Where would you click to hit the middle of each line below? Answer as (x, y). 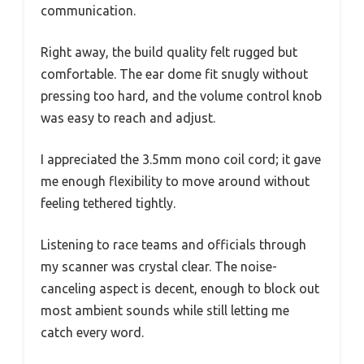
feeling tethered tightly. (108, 203)
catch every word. (92, 332)
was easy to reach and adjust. (128, 117)
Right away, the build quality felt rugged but (169, 52)
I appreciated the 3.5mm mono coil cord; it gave (181, 159)
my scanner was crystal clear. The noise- (159, 266)
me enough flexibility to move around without (175, 181)
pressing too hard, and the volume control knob (181, 95)
